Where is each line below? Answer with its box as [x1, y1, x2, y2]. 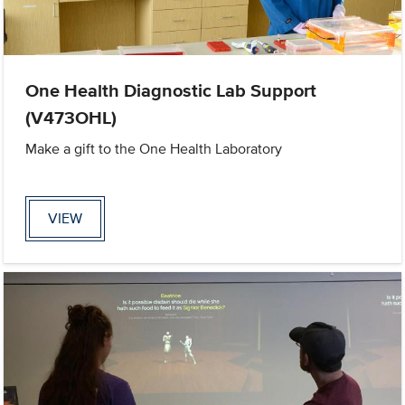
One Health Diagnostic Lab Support [25, 77, 317, 105]
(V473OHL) [25, 104, 118, 132]
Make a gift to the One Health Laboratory [25, 138, 283, 160]
